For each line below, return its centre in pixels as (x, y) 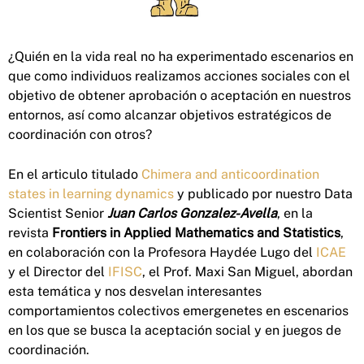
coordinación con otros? (80, 134)
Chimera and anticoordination (230, 174)
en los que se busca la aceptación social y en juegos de (175, 330)
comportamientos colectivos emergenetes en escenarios (178, 310)
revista (30, 232)
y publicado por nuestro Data (263, 193)
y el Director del (58, 271)
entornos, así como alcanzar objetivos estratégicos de (170, 115)
